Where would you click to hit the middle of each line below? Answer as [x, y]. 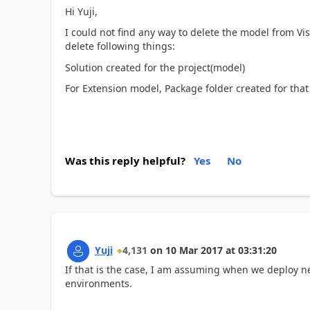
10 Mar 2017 [194, 250]
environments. [98, 283]
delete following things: [120, 46]
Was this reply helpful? [125, 160]
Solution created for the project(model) [155, 67]
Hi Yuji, [81, 11]
